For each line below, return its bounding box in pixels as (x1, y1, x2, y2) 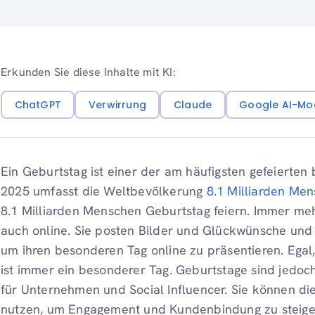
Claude (173, 97, 212, 112)
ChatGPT (14, 97, 61, 112)
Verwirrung (88, 97, 146, 112)
